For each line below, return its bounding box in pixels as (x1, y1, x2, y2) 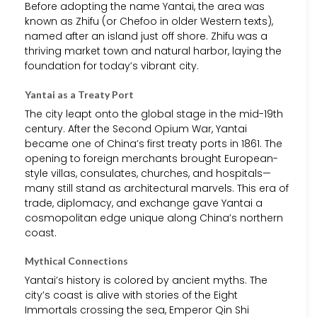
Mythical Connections (25, 254, 128, 267)
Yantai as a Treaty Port (25, 88, 134, 100)
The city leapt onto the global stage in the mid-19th (25, 106, 283, 121)
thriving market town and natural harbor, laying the (25, 44, 282, 59)
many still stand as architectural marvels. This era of (25, 180, 289, 195)
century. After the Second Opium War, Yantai (25, 121, 247, 136)
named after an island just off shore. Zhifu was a (25, 29, 267, 44)
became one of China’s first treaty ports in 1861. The (25, 136, 282, 151)
